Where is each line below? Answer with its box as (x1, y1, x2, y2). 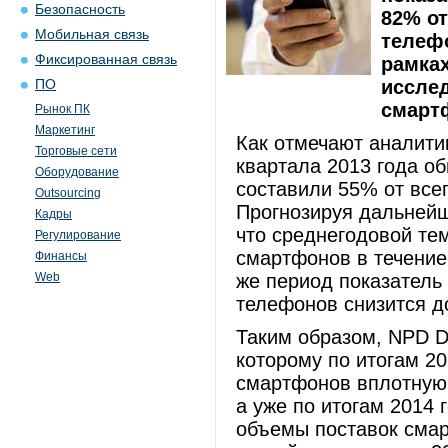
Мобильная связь (35, 27, 149, 42)
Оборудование (35, 165, 119, 179)
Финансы (35, 249, 87, 263)
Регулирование (35, 228, 121, 242)
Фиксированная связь (35, 52, 177, 67)
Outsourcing (35, 186, 101, 200)
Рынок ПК (35, 102, 90, 116)
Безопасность (35, 2, 125, 17)
